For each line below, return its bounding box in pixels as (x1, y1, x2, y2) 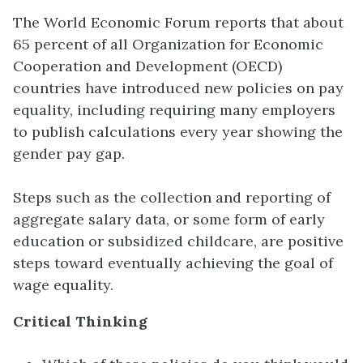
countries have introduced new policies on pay (13, 79, 344, 98)
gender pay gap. (13, 144, 125, 164)
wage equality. (13, 275, 113, 295)
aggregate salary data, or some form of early (13, 210, 325, 229)
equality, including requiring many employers (13, 100, 335, 120)
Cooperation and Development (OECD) (13, 57, 282, 76)
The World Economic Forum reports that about (13, 13, 344, 32)
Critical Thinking (13, 312, 147, 331)
